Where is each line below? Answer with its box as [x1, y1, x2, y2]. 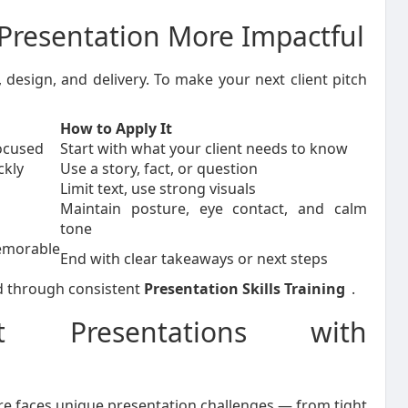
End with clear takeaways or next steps [60, 249, 328, 269]
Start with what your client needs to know [60, 138, 348, 158]
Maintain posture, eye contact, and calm [60, 199, 367, 219]
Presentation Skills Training [144, 279, 345, 299]
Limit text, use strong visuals [60, 178, 256, 199]
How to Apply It [60, 118, 172, 138]
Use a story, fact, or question [60, 158, 258, 178]
